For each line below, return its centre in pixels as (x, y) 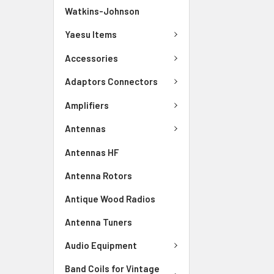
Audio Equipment (101, 245)
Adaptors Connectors (111, 82)
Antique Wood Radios (110, 198)
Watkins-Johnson (102, 11)
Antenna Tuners (98, 222)
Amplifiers (87, 105)
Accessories (91, 58)
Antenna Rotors (98, 175)
